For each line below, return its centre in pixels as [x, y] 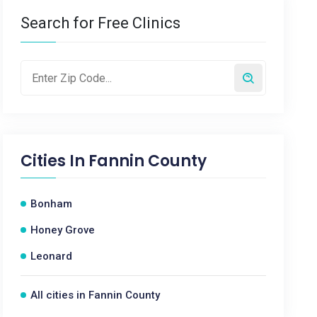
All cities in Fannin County [96, 295]
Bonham [52, 204]
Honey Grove [63, 230]
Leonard [52, 256]
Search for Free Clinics [101, 23]
